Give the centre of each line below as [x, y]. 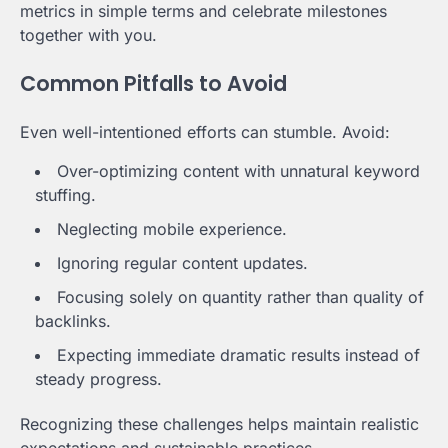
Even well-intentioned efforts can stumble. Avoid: [205, 132]
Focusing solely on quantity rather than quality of [240, 297]
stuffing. [65, 195]
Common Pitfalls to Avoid [153, 84]
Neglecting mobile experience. [172, 229]
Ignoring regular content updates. [182, 263]
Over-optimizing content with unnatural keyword [238, 171]
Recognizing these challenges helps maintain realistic [219, 424]
